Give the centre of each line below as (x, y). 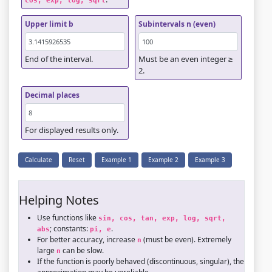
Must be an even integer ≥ (185, 59)
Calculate (39, 159)
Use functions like (68, 217)
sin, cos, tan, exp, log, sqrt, (164, 218)
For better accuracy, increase (87, 239)
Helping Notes (59, 200)
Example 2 (163, 159)
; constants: (70, 228)
